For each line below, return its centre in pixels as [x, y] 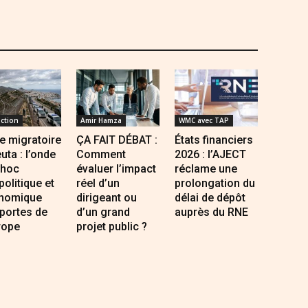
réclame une [206, 169]
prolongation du [215, 184]
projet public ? [112, 227]
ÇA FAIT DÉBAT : [117, 140]
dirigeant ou [107, 198]
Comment [101, 155]
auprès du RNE [212, 212]
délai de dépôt [210, 198]
